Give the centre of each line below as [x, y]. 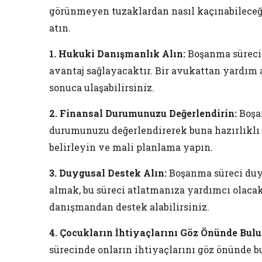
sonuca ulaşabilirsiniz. [102, 88]
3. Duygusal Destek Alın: [108, 173]
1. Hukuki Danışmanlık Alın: [117, 54]
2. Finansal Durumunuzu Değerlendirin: [143, 113]
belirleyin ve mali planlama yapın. [131, 147]
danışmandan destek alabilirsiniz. [129, 207]
